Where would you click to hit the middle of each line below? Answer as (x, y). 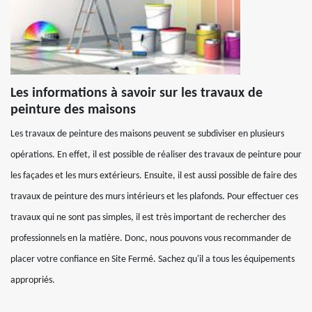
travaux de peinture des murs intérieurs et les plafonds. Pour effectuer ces (154, 196)
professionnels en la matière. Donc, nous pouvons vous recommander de (151, 238)
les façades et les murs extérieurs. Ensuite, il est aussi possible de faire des (154, 175)
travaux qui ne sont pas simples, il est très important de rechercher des (148, 217)
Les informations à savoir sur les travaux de (136, 93)
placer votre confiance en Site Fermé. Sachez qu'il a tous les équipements (153, 259)
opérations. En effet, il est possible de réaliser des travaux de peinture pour (156, 155)
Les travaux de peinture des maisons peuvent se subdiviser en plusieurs (147, 134)
